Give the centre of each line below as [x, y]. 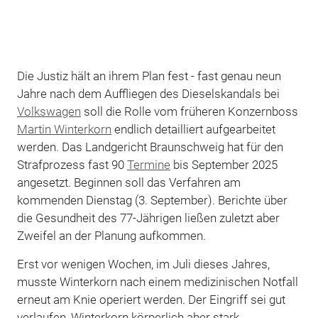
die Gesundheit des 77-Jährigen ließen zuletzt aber [148, 218]
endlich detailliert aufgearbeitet [193, 129]
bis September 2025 [224, 164]
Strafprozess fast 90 [72, 164]
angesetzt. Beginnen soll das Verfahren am [128, 182]
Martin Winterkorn [64, 129]
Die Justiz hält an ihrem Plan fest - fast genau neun [149, 76]
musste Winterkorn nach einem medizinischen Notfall [157, 281]
